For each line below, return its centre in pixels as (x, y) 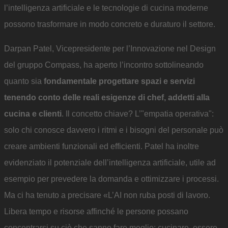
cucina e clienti (33, 114)
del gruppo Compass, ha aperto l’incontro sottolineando (104, 65)
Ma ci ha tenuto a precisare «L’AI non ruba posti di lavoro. (107, 195)
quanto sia (24, 81)
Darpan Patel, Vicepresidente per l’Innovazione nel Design (110, 49)
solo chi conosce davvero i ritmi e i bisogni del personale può (114, 130)
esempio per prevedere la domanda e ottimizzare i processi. (111, 179)
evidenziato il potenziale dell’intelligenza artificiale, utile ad (110, 163)
